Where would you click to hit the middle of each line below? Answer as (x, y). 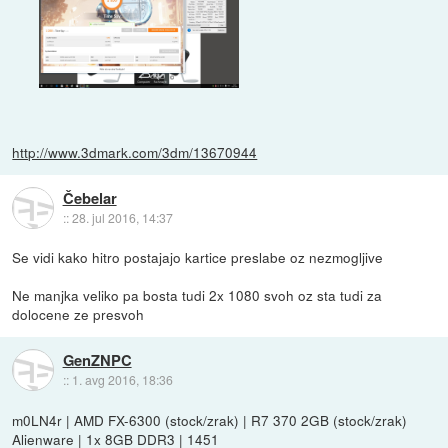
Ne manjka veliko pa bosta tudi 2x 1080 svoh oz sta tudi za (197, 295)
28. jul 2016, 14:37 (122, 217)
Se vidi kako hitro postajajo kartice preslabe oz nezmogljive (198, 257)
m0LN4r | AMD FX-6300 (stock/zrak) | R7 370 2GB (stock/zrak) (210, 419)
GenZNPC (97, 359)
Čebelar (89, 197)
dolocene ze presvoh (78, 314)
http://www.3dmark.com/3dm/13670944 (135, 152)
